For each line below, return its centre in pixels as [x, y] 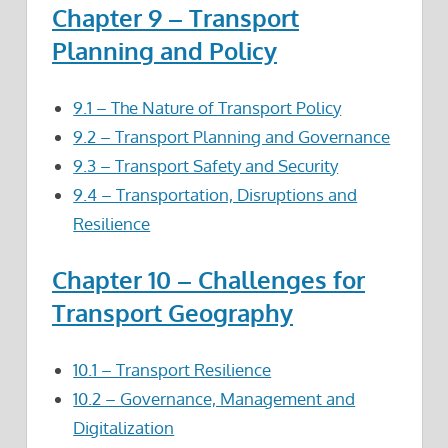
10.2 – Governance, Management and [214, 398]
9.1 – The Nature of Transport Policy [207, 107]
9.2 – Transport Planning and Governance [232, 136]
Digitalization [124, 427]
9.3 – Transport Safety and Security [206, 165]
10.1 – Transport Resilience [172, 369]
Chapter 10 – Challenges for [208, 280]
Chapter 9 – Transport [175, 18]
